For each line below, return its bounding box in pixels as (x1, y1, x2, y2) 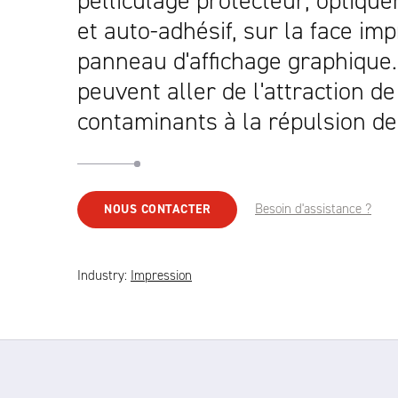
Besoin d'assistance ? (255, 200, 371, 218)
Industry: (77, 267, 131, 284)
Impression (131, 267, 192, 284)
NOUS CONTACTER (104, 201, 211, 218)
